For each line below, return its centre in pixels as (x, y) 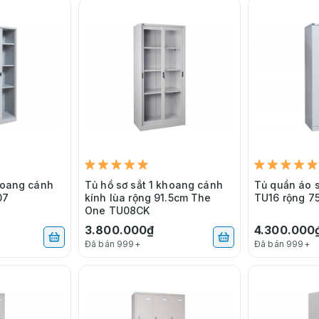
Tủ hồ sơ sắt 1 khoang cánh (154, 184)
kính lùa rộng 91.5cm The (148, 197)
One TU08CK (117, 210)
